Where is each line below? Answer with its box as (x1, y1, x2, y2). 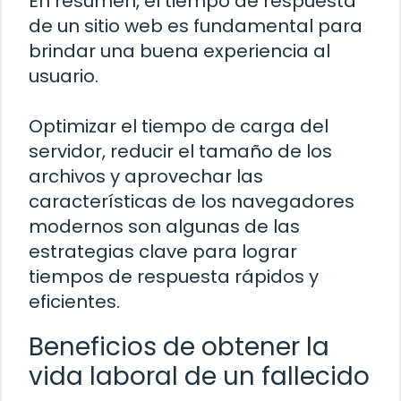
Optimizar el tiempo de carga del (29, 113, 328, 139)
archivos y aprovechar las (29, 163, 263, 189)
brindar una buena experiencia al (29, 38, 330, 64)
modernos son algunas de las (29, 213, 300, 239)
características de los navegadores (29, 188, 354, 214)
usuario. (29, 63, 98, 89)
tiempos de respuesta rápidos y (29, 263, 319, 289)
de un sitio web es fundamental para (29, 13, 363, 38)
